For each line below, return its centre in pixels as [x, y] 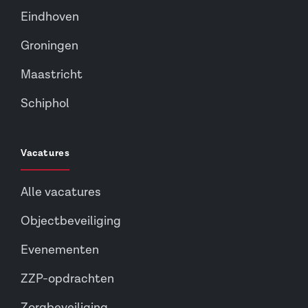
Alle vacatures [61, 192]
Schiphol [45, 103]
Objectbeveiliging [71, 221]
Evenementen [60, 250]
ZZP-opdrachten [67, 279]
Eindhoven [50, 17]
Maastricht [52, 75]
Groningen [49, 46]
